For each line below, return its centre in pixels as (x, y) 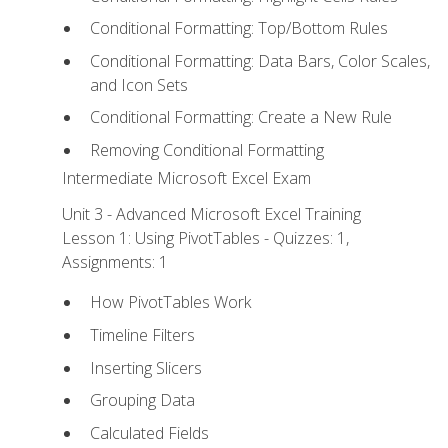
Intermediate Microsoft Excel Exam (187, 178)
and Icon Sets (138, 84)
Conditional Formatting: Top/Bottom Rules (238, 28)
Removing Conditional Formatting (206, 149)
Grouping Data (142, 400)
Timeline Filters (142, 335)
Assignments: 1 (115, 262)
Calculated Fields (149, 432)
